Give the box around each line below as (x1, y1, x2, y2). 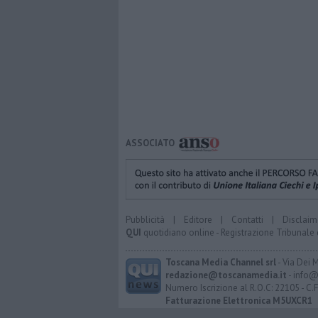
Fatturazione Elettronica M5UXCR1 (165, 294, 312, 307)
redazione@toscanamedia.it (165, 268, 287, 281)
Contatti (231, 213, 263, 226)
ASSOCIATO (126, 137, 175, 150)
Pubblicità (126, 213, 165, 226)
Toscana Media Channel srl (165, 256, 276, 268)
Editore (184, 213, 212, 226)
